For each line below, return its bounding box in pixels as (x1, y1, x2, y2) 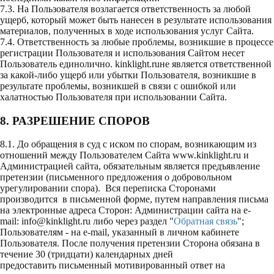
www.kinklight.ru (172, 150, 241, 161)
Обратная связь (174, 216, 237, 227)
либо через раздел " (91, 216, 174, 227)
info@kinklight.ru (21, 216, 91, 227)
